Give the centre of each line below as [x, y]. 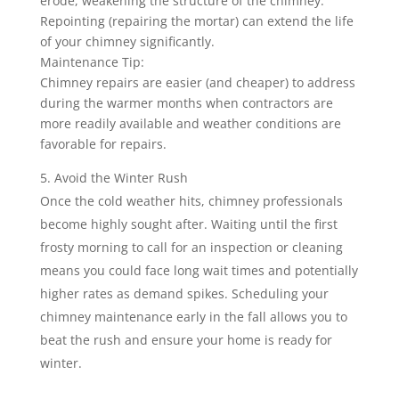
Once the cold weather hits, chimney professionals [191, 200]
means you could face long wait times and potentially [199, 270]
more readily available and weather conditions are [190, 123]
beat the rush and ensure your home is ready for [186, 339]
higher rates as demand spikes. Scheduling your [184, 293]
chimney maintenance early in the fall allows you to [193, 316]
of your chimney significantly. [127, 41]
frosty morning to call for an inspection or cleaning [191, 247]
